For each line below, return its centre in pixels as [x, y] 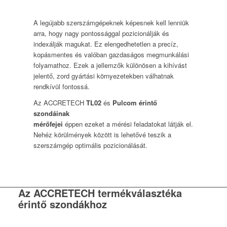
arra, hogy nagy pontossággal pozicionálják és [101, 33]
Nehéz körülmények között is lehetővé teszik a [102, 134]
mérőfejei [49, 124]
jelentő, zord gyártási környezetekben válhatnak [103, 75]
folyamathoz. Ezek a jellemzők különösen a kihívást [110, 65]
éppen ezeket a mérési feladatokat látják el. [129, 124]
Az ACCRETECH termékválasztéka [100, 193]
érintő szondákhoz [62, 204]
